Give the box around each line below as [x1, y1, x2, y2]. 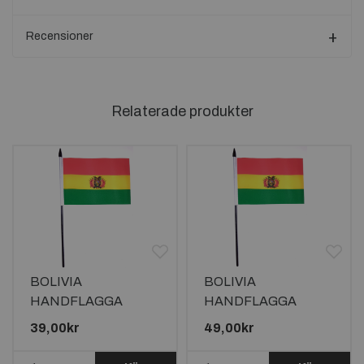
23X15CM [204, 314, 263, 327]
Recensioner [26, 30, 93, 42]
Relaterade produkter [110, 103, 253, 119]
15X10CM [30, 314, 89, 327]
